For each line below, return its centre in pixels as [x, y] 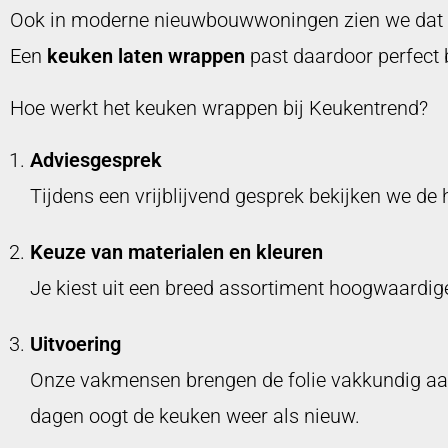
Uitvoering [75, 344]
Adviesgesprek [96, 160]
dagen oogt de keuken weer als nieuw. [195, 416]
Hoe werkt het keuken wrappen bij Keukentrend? [219, 108]
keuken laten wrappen [146, 56]
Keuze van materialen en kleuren [176, 252]
